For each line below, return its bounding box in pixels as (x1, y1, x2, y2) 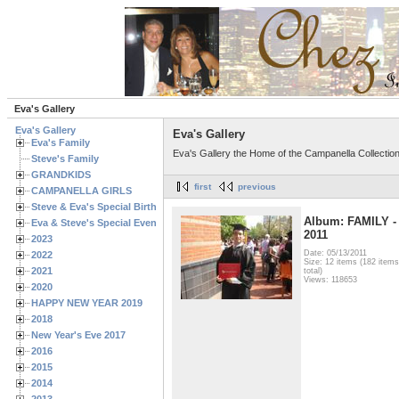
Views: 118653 (304, 274, 357, 284)
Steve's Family (31, 153, 99, 164)
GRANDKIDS (31, 169, 91, 180)
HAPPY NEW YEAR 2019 (31, 297, 142, 308)
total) (304, 265, 322, 275)
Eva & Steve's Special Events (31, 217, 166, 228)
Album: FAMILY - (304, 214, 396, 228)
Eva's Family (31, 137, 90, 148)
